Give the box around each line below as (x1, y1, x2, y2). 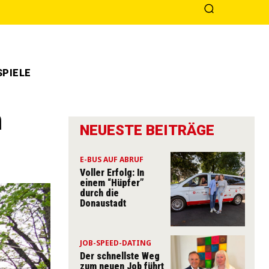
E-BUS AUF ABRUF (80, 154, 144, 165)
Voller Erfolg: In (80, 167, 144, 178)
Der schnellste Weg (80, 250, 160, 262)
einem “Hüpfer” (80, 177, 144, 189)
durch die (80, 187, 119, 199)
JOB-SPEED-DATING (80, 237, 151, 248)
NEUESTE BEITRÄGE (80, 122, 214, 139)
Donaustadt (80, 198, 126, 209)
